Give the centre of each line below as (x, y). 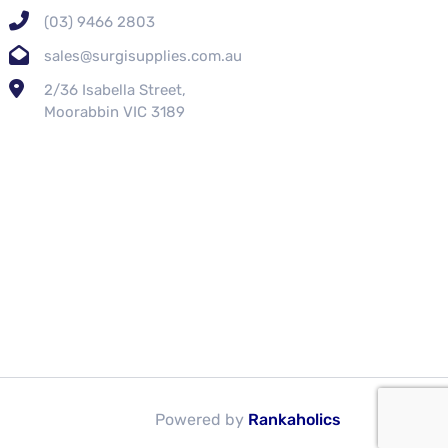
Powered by (201, 419)
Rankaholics (294, 419)
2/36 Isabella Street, (114, 89)
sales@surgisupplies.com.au (142, 55)
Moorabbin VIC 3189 (114, 111)
